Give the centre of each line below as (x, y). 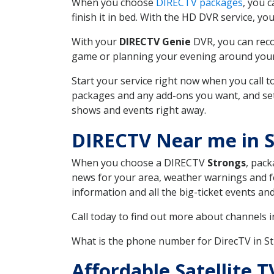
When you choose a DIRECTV (139, 162)
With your (95, 41)
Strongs (227, 162)
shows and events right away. (139, 110)
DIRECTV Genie (155, 41)
